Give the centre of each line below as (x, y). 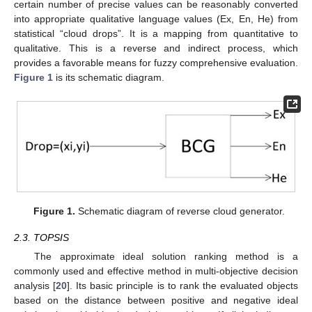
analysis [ (35, 286)
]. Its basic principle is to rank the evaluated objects (183, 286)
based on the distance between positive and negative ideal (156, 301)
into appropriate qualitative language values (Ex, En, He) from (156, 19)
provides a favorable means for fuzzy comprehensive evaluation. (156, 63)
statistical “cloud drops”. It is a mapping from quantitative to (156, 34)
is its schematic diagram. (109, 78)
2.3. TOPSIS (41, 238)
